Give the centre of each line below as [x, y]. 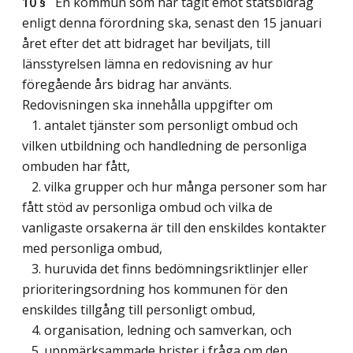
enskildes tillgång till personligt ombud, [139, 310]
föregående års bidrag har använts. [127, 85]
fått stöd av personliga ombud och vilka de [147, 208]
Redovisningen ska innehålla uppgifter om [147, 105]
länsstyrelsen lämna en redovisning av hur [147, 64]
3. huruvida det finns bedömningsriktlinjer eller [165, 269]
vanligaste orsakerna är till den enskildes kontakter [174, 228]
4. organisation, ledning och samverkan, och [157, 331]
